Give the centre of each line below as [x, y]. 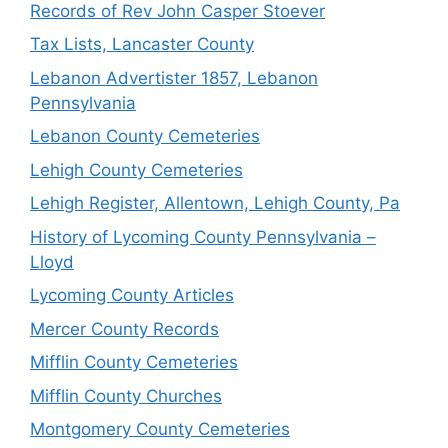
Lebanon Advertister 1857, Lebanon [174, 77]
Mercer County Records [124, 328]
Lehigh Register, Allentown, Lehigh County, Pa [215, 203]
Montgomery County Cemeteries [160, 429]
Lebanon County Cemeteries [145, 136]
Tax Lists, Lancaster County [142, 44]
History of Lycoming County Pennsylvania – [203, 236]
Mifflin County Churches [126, 395]
